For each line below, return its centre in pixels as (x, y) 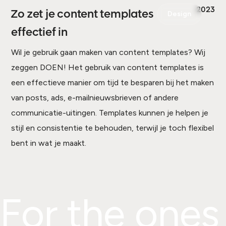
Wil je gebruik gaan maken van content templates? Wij (108, 52)
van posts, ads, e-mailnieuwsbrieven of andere (95, 98)
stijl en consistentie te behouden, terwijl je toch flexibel (113, 128)
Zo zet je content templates (82, 14)
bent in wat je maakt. (49, 143)
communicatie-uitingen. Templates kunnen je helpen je (110, 113)
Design (179, 14)
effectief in (39, 33)
